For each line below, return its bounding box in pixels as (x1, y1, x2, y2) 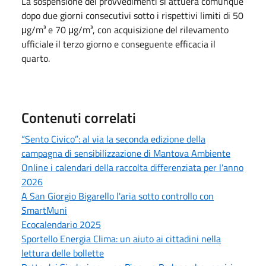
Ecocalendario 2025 (21, 217, 101, 232)
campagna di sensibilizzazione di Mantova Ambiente (21, 145, 230, 160)
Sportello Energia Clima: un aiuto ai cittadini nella (21, 231, 221, 246)
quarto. (21, 50, 50, 65)
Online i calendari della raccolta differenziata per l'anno (21, 160, 243, 175)
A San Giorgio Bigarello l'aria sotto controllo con (21, 188, 214, 203)
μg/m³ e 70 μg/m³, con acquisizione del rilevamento (21, 22, 229, 37)
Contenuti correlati (21, 106, 136, 128)
